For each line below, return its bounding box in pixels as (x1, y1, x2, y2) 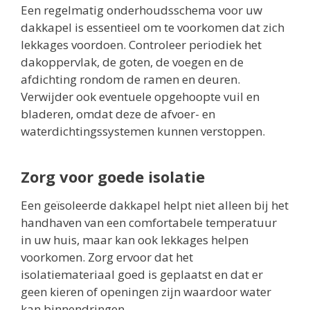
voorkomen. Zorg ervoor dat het (21, 249, 193, 266)
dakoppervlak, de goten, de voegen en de (21, 54, 244, 71)
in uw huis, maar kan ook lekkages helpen (21, 232, 248, 248)
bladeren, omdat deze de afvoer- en (21, 106, 215, 122)
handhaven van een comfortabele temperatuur (21, 215, 277, 231)
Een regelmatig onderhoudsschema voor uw (21, 2, 262, 19)
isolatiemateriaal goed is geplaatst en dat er (21, 266, 263, 283)
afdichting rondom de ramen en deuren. (21, 71, 240, 88)
